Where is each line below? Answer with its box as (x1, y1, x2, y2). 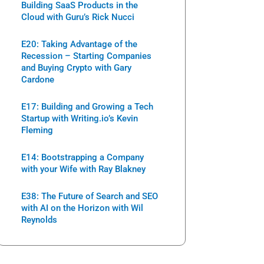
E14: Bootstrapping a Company (21, 151, 144, 163)
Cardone (21, 74, 54, 85)
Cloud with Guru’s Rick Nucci (21, 11, 134, 22)
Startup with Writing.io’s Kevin (21, 113, 138, 124)
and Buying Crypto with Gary (21, 62, 131, 73)
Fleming (21, 124, 53, 136)
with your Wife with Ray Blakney (21, 163, 146, 174)
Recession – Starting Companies (21, 50, 151, 61)
